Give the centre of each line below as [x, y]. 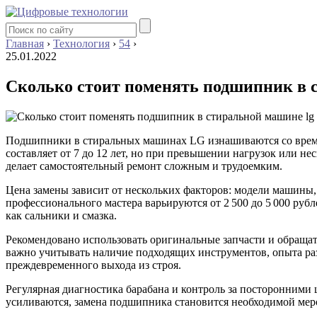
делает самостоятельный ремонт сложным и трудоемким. [144, 166]
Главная [25, 44]
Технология [81, 44]
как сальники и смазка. [61, 215]
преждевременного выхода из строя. [93, 265]
